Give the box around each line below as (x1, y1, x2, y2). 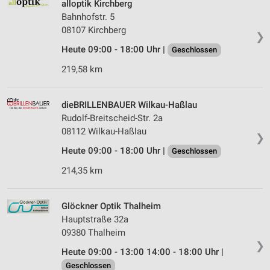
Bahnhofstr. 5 (61, 11, 115, 23)
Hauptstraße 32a (61, 214, 128, 225)
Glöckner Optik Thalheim (61, 201, 161, 212)
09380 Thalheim (61, 227, 125, 239)
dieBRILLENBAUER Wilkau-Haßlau (61, 99, 197, 111)
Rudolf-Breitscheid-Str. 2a (61, 113, 163, 124)
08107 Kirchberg (61, 25, 126, 36)
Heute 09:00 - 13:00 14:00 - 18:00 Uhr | (61, 246, 224, 258)
